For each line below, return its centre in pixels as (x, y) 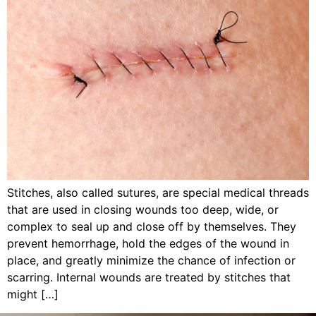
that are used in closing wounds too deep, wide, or (143, 210)
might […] (33, 294)
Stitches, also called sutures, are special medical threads (158, 193)
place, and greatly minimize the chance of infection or (151, 261)
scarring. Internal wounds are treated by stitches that (149, 278)
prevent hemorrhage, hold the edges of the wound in (148, 244)
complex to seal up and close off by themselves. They (152, 227)
